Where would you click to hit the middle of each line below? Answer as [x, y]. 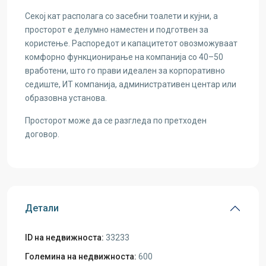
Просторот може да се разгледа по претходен [116, 121]
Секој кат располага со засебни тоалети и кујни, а [121, 16]
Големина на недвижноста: [81, 256]
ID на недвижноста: [64, 237]
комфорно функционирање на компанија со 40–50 [124, 57]
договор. [42, 134]
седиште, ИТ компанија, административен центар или [131, 84]
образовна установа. [66, 98]
